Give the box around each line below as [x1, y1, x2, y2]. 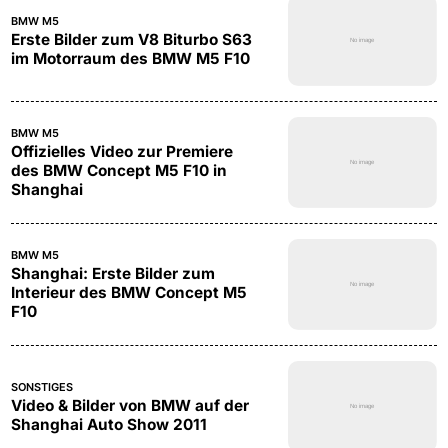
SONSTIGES [10, 380, 73, 395]
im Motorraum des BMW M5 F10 [10, 48, 250, 68]
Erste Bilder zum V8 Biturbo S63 [10, 29, 252, 49]
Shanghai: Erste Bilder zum [10, 264, 215, 284]
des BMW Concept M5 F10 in [10, 161, 227, 181]
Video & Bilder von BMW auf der [10, 396, 249, 416]
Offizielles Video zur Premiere [10, 142, 233, 162]
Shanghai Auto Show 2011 [10, 415, 207, 435]
